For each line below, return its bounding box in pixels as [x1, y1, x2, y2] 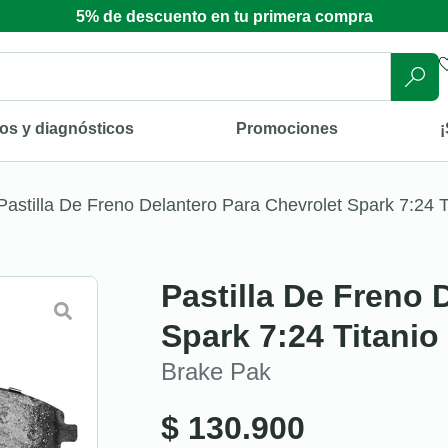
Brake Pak [161, 357, 271, 385]
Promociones [236, 119, 339, 137]
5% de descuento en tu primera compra [75, 8, 373, 25]
